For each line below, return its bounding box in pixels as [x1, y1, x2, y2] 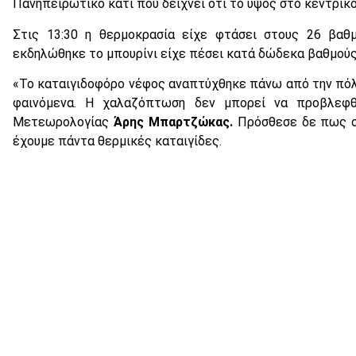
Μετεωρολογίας [13, 114, 114, 130]
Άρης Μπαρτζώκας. [113, 114, 233, 130]
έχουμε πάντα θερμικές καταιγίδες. [13, 133, 222, 149]
